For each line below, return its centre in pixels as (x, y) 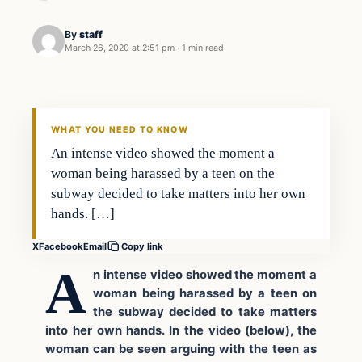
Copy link (142, 247)
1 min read (203, 48)
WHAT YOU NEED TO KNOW (120, 130)
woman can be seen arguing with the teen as (181, 349)
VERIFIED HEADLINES (89, 113)
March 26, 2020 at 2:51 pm (120, 48)
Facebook (61, 246)
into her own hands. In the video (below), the (181, 330)
